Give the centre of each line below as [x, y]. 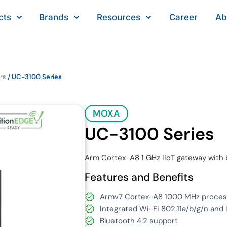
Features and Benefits [139, 178]
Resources [119, 17]
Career [184, 17]
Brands [54, 17]
